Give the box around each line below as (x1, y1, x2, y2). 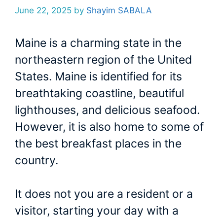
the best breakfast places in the (15, 136, 182, 150)
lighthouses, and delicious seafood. (15, 103, 200, 117)
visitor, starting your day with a (15, 204, 179, 218)
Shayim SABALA (86, 5, 152, 15)
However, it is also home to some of (15, 119, 204, 134)
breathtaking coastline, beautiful (15, 86, 184, 100)
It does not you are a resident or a (15, 187, 193, 201)
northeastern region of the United (15, 52, 192, 67)
